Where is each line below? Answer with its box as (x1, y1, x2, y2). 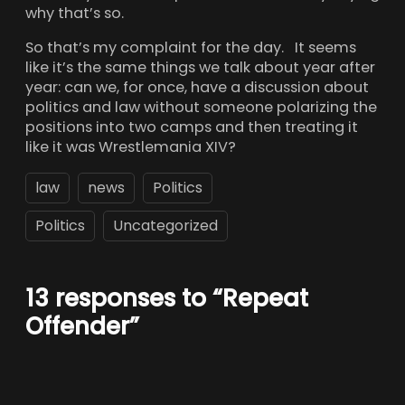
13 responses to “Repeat (25, 281, 308, 315)
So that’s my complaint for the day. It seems (25, 37, 356, 59)
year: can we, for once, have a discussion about (25, 77, 369, 99)
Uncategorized (113, 214, 218, 236)
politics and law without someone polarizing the (25, 97, 377, 118)
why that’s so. (25, 3, 124, 24)
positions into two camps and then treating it (25, 117, 358, 138)
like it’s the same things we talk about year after (25, 57, 375, 79)
